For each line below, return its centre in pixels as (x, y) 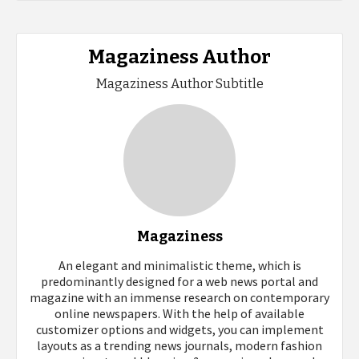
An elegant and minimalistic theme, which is (179, 266)
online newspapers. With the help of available (179, 314)
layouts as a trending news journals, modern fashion (179, 346)
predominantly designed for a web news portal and (179, 282)
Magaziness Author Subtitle (179, 84)
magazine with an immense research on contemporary (179, 298)
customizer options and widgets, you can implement (179, 330)
